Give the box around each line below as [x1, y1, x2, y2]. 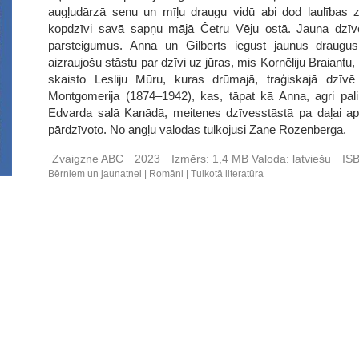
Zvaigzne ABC [52, 152, 124, 165]
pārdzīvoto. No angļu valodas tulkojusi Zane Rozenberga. [48, 123, 347, 136]
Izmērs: [171, 152, 210, 165]
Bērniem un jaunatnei [48, 168, 143, 179]
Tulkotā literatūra [191, 168, 264, 179]
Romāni [149, 168, 184, 179]
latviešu [289, 152, 335, 165]
